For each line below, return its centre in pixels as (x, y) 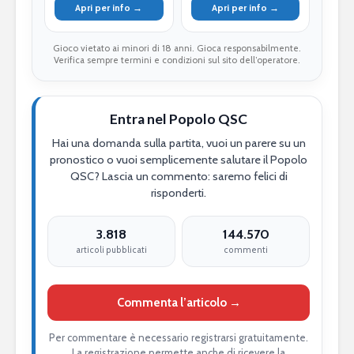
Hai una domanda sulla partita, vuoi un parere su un (179, 143)
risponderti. (179, 192)
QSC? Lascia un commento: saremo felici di (179, 176)
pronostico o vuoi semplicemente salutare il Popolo (179, 159)
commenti (246, 250)
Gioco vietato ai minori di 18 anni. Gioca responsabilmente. (177, 48)
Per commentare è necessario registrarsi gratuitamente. (179, 337)
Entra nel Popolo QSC (179, 119)
